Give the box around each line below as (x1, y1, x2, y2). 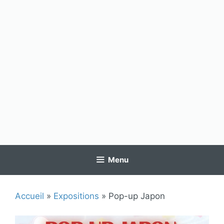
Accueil (15, 191, 44, 201)
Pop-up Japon (108, 191, 165, 201)
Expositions (53, 191, 99, 201)
